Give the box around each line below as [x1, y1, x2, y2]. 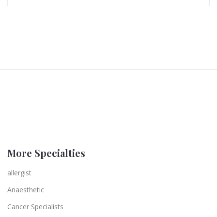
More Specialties [7, 146, 85, 159]
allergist [7, 168, 31, 177]
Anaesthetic [7, 185, 44, 194]
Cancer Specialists [7, 201, 63, 211]
